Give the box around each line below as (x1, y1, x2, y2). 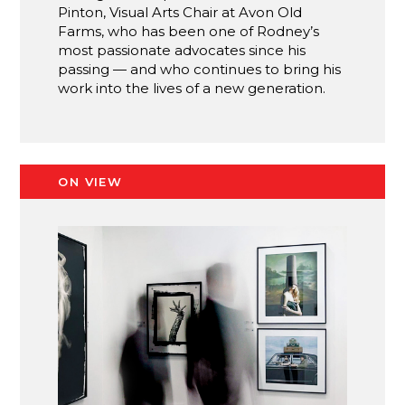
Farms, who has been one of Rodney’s (58, 22, 320, 40)
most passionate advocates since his (58, 41, 306, 59)
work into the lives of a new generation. (58, 79, 326, 97)
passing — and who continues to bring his (58, 60, 342, 78)
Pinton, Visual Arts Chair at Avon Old (58, 3, 303, 21)
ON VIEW (58, 174, 123, 189)
